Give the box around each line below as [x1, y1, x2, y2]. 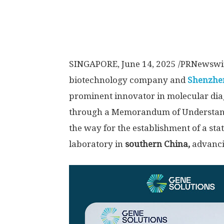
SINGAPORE [69, 59, 117, 69]
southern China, [125, 139, 190, 149]
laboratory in [69, 139, 125, 149]
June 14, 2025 [121, 59, 176, 69]
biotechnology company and [69, 75, 187, 85]
